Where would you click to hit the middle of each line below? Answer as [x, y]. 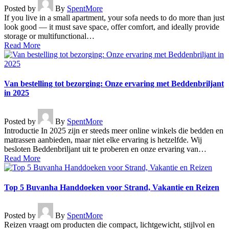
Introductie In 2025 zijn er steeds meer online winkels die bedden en [114, 130]
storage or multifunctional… [49, 36]
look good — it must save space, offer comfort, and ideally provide [112, 27]
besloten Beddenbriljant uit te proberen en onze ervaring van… [105, 149]
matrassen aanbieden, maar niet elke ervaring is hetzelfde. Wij [103, 140]
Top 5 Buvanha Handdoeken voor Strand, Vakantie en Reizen [112, 187]
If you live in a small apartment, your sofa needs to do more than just [114, 18]
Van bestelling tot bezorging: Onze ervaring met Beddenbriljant [114, 84]
